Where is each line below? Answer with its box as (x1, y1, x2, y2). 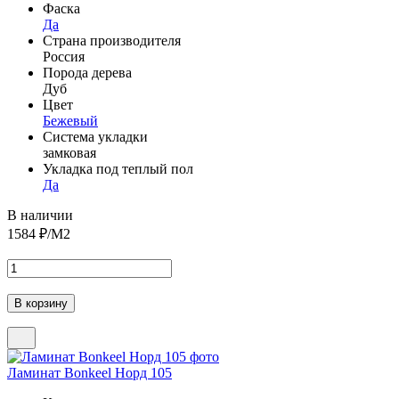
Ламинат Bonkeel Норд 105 (7, 364, 172, 380)
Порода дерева (43, 64, 132, 80)
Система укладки (43, 128, 148, 144)
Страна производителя (43, 32, 181, 48)
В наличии (7, 207, 73, 223)
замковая (43, 144, 96, 160)
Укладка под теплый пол (43, 160, 193, 176)
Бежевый (43, 112, 98, 128)
